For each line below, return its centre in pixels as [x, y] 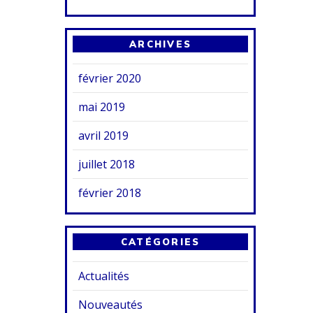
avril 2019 [104, 135]
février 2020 [110, 78]
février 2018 [110, 192]
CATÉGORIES [160, 241]
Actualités [104, 276]
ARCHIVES [161, 44]
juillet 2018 [107, 164]
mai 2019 [102, 107]
